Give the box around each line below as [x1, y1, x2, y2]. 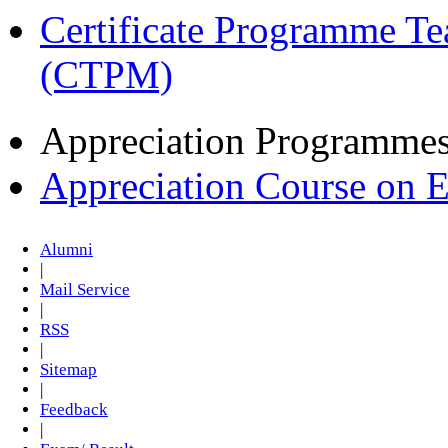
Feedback [40, 400, 108, 420]
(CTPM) [40, 52, 173, 96]
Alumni [40, 240, 93, 260]
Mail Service [40, 280, 130, 300]
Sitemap [40, 360, 97, 380]
